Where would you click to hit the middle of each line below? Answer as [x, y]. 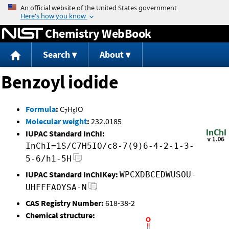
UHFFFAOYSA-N [56, 188]
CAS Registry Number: [65, 203]
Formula [41, 109]
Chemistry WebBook [98, 33]
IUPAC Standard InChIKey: [72, 175]
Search [56, 55]
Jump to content [114, 7]
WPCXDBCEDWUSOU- [158, 175]
